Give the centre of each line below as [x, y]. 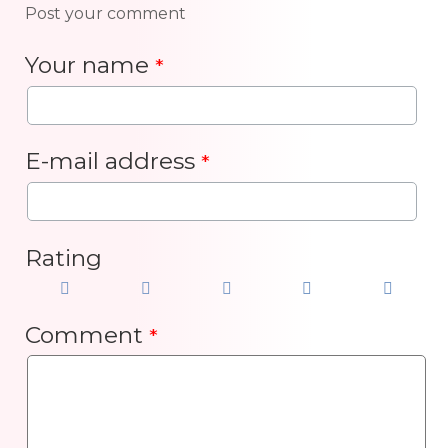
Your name [90, 64]
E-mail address [113, 161]
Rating [63, 258]
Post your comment [105, 14]
